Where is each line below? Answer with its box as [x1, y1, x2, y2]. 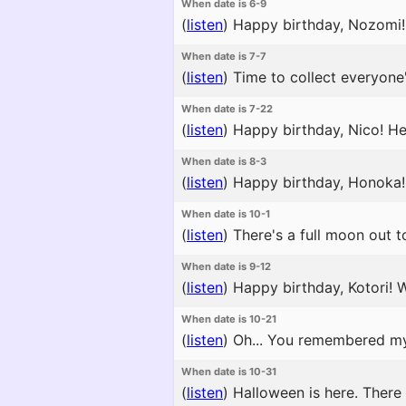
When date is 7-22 [181, 102, 273, 115]
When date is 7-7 [181, 50, 266, 63]
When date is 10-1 [181, 208, 270, 220]
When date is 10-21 [181, 313, 276, 325]
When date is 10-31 [181, 365, 276, 378]
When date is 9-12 [181, 260, 271, 273]
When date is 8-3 [181, 155, 266, 168]
